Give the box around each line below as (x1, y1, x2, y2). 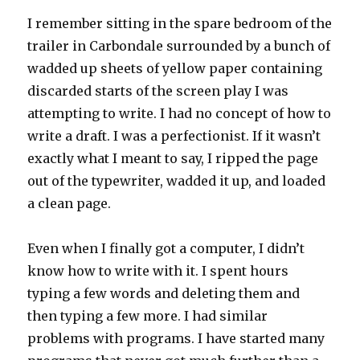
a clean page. (27, 195, 112, 212)
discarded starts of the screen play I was (27, 83, 289, 100)
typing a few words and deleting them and (27, 285, 301, 302)
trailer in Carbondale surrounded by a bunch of (27, 38, 331, 55)
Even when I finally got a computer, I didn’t (27, 240, 305, 257)
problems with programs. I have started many (27, 330, 325, 347)
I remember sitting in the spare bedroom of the (27, 15, 333, 32)
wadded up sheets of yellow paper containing (27, 60, 323, 77)
